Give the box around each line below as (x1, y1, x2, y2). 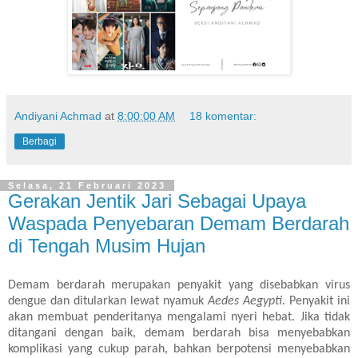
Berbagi (22, 136, 57, 148)
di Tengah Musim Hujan (8, 235, 205, 257)
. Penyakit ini (282, 294, 350, 308)
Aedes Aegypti (208, 294, 282, 308)
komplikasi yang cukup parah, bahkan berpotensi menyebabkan (8, 342, 350, 356)
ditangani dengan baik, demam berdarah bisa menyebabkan (8, 326, 350, 340)
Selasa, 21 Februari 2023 (8, 181, 166, 191)
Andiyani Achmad (14, 109, 101, 123)
